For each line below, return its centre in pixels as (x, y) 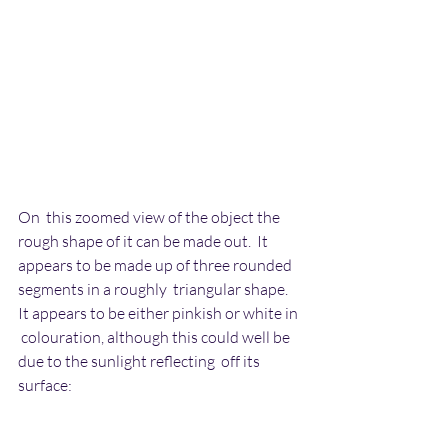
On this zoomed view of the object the (150, 216)
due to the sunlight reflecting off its (140, 360)
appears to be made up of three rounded (156, 264)
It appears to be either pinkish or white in (159, 312)
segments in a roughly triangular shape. (154, 288)
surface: (45, 384)
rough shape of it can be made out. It (144, 240)
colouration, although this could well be (155, 336)
